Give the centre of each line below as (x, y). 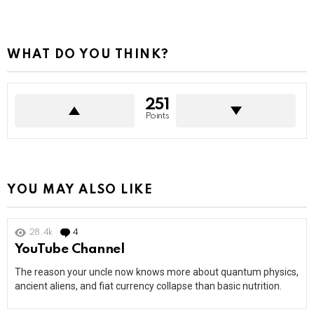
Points (157, 116)
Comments (104, 233)
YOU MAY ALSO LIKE (80, 190)
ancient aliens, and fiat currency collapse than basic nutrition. (148, 286)
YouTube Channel (70, 250)
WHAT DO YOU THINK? (88, 55)
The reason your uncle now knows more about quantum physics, (157, 272)
